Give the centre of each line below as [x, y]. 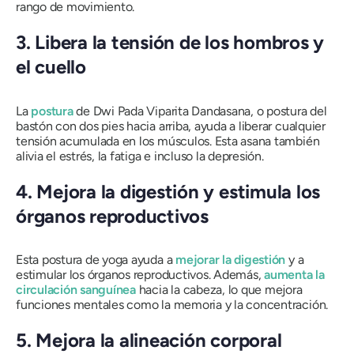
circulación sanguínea [76, 290]
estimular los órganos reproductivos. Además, [140, 275]
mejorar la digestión [231, 260]
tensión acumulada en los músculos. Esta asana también [168, 141]
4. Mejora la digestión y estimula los [168, 191]
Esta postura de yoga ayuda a [96, 260]
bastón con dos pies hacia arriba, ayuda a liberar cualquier [171, 126]
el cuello [51, 67]
